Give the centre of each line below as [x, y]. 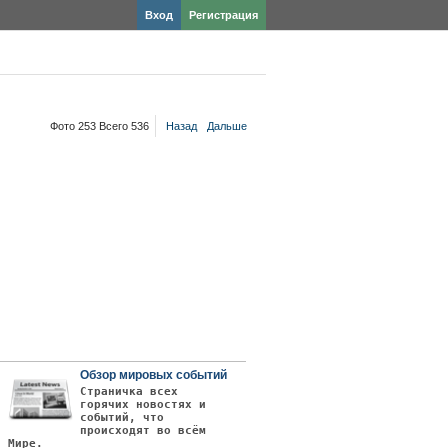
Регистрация [223, 15]
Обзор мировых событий [154, 375]
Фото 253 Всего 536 [99, 126]
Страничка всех [129, 391]
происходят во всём [143, 430]
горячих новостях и [143, 404]
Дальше [227, 126]
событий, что [122, 417]
